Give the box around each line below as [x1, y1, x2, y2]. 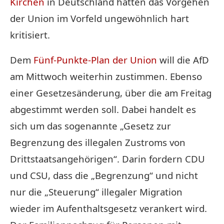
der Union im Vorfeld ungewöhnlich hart [10, 11, 189, 24]
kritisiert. [10, 28, 50, 41]
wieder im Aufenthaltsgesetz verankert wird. [10, 201, 207, 214]
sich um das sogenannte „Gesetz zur [10, 119, 171, 132]
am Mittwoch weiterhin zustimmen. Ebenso [10, 69, 202, 82]
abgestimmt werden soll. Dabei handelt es [10, 102, 196, 115]
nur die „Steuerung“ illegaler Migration [10, 185, 182, 198]
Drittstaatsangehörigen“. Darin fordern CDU [10, 152, 205, 165]
